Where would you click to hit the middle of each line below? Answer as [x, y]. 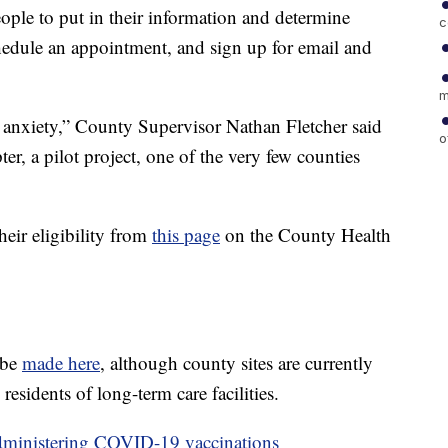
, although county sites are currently [236, 362]
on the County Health [305, 234]
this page [186, 234]
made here [61, 362]
